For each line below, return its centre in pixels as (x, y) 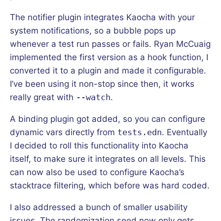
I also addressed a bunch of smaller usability (99, 207)
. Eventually (184, 132)
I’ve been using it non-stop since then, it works (102, 84)
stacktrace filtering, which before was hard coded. (110, 185)
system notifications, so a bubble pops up (93, 30)
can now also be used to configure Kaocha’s (97, 172)
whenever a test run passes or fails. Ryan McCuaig (110, 44)
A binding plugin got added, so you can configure (108, 119)
